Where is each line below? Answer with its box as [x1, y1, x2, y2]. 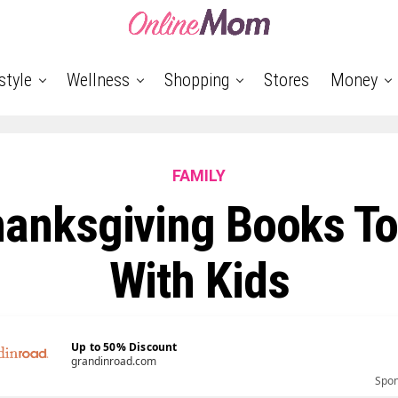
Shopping [164, 69, 229, 91]
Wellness [67, 69, 130, 91]
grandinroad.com [71, 354, 156, 369]
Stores [264, 69, 309, 91]
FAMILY [172, 166, 226, 185]
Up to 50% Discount [71, 339, 178, 354]
